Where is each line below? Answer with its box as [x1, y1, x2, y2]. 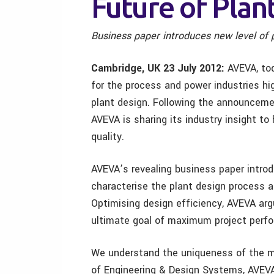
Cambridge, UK [91, 61, 163, 75]
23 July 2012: [163, 61, 224, 75]
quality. [91, 130, 124, 144]
